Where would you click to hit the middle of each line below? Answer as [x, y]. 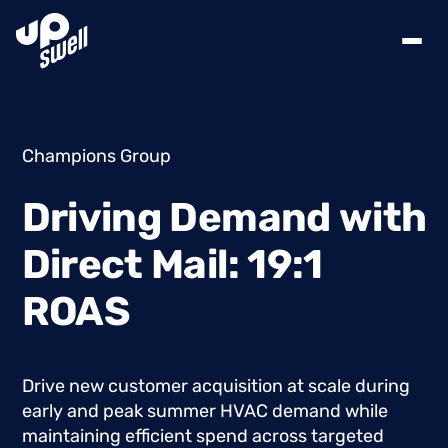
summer [181, 411]
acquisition [237, 386]
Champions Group [96, 156]
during [382, 386]
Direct [82, 264]
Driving [91, 217]
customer [147, 386]
